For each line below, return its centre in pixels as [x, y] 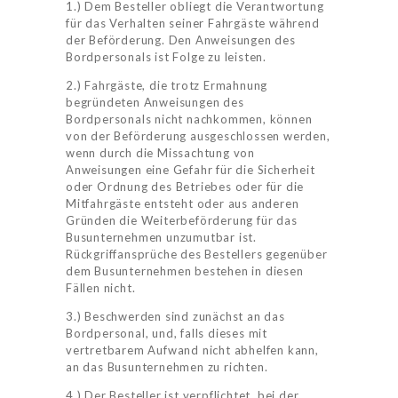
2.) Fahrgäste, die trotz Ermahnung [167, 86]
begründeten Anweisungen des [155, 103]
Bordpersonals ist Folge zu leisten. [167, 57]
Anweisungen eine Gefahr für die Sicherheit [191, 170]
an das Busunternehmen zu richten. [167, 367]
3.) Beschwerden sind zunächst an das [175, 317]
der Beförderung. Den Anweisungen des [181, 40]
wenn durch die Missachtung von [161, 153]
